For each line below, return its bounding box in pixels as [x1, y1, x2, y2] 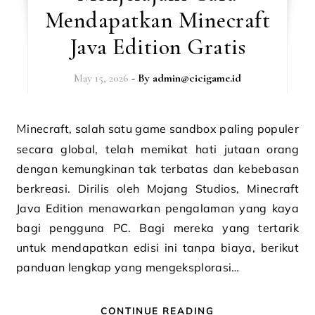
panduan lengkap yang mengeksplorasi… [16, 260, 240, 274]
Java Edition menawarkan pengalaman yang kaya [16, 201, 299, 215]
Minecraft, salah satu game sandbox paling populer [16, 122, 27, 136]
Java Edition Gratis [69, 33, 246, 60]
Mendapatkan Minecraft [44, 6, 271, 34]
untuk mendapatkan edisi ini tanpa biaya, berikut [16, 240, 299, 255]
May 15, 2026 [73, 71, 129, 85]
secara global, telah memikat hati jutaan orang [16, 142, 299, 156]
